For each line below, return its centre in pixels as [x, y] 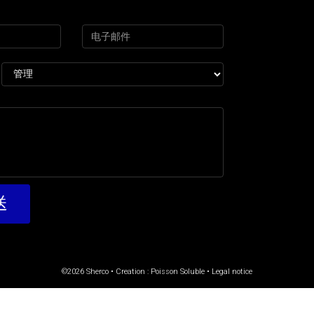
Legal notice [232, 272]
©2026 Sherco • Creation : [106, 272]
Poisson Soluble [178, 272]
